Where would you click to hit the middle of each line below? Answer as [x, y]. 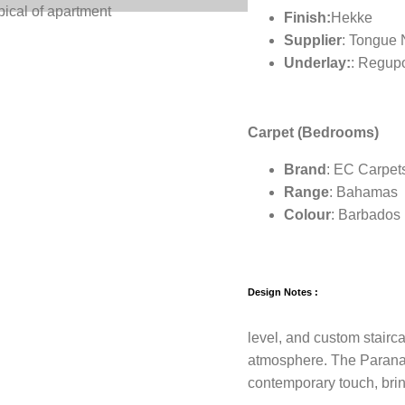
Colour [307, 214]
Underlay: [317, 62]
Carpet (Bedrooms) [313, 132]
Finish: [307, 17]
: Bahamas [363, 192]
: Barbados [365, 214]
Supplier [312, 40]
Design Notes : [283, 292]
